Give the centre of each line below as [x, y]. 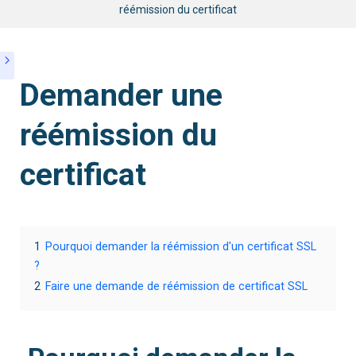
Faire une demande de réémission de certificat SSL [176, 286]
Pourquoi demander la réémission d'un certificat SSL [181, 247]
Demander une [121, 95]
